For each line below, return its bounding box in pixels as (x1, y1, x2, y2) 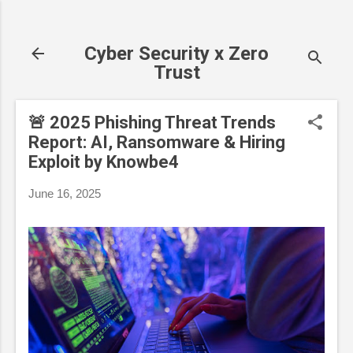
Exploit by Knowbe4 (28, 152, 179, 172)
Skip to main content (132, 13, 237, 26)
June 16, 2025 (28, 187, 101, 200)
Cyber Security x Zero (84, 43, 269, 65)
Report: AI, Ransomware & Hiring (28, 132, 285, 152)
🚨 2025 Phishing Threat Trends (28, 113, 276, 132)
